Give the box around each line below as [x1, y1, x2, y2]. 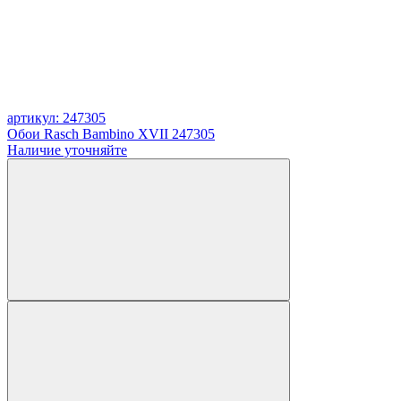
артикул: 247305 [7, 109, 106, 125]
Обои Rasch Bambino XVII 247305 [7, 125, 215, 141]
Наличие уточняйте [7, 141, 127, 158]
